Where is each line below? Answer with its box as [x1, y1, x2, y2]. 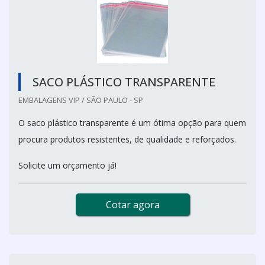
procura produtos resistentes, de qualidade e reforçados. [18, 133, 236, 145]
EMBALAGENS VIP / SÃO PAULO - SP [18, 94, 143, 105]
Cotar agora [105, 198, 160, 211]
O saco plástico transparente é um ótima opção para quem [18, 117, 246, 128]
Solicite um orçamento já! [18, 159, 117, 171]
